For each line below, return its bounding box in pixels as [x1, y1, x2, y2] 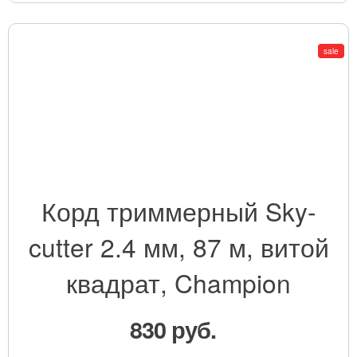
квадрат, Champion [66, 264, 291, 300]
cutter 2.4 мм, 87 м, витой [28, 228, 329, 265]
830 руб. [130, 312, 222, 346]
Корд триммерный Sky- [41, 192, 316, 229]
